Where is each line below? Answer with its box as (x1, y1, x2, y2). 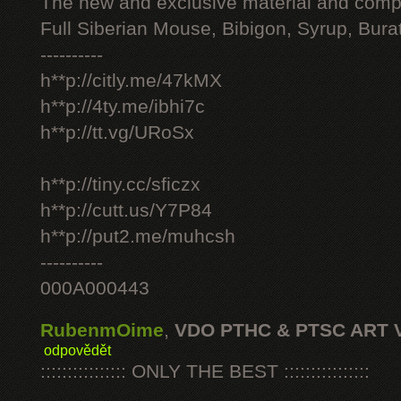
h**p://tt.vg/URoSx (40, 122, 194, 143)
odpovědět (44, 342, 111, 358)
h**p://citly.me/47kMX (40, 70, 222, 91)
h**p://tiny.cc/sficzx (40, 174, 200, 195)
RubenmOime (40, 320, 164, 341)
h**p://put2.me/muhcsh (40, 226, 235, 247)
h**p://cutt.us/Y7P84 (40, 200, 212, 221)
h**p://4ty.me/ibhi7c (40, 96, 205, 117)
